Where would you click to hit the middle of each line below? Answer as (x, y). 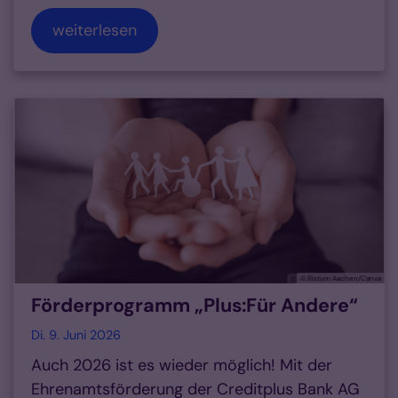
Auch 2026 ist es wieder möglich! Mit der (182, 366)
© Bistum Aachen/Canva (341, 279)
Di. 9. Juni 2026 (76, 335)
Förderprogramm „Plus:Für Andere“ (195, 306)
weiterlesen (95, 31)
